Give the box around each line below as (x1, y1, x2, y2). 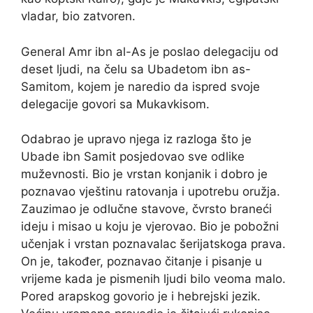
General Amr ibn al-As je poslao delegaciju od (21, 44, 279, 59)
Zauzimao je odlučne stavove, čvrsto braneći (21, 202, 272, 217)
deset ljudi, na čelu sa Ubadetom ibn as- (21, 61, 251, 76)
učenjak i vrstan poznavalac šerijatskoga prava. (21, 237, 286, 252)
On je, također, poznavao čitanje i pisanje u (21, 254, 262, 269)
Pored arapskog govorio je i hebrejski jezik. (21, 289, 261, 304)
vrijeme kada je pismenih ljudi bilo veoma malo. (21, 272, 286, 286)
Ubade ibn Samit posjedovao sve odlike (21, 150, 245, 164)
